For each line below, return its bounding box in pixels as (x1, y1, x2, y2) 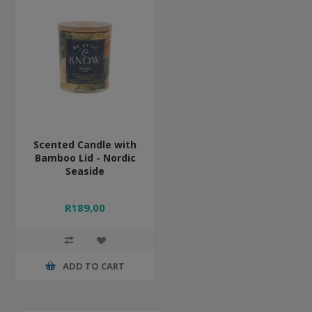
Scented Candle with (33, 138, 136, 151)
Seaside (65, 164, 104, 178)
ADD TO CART (63, 259, 125, 272)
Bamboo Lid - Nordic (34, 151, 136, 164)
